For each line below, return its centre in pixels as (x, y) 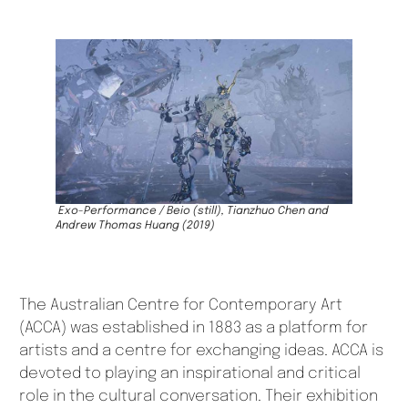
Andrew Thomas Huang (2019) (135, 226)
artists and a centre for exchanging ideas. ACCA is (201, 352)
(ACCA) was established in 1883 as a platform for (194, 329)
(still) (206, 212)
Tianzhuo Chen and (276, 212)
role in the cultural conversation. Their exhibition (199, 397)
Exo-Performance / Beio (124, 212)
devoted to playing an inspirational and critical (190, 374)
